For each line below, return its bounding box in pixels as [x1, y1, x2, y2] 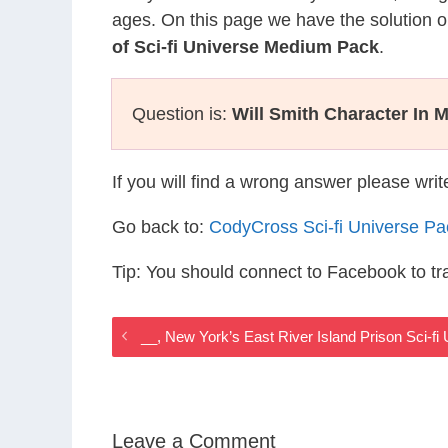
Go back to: [112, 217, 209, 237]
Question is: [132, 104, 232, 124]
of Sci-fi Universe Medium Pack [112, 37, 379, 57]
